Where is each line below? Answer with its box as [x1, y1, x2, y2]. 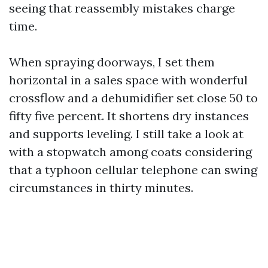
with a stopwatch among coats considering [9, 144, 252, 159]
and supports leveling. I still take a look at [9, 126, 243, 141]
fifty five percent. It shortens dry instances [9, 108, 249, 123]
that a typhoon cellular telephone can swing [9, 162, 257, 177]
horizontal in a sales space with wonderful [9, 72, 248, 87]
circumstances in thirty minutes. [9, 180, 193, 195]
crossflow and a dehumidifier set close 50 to [9, 90, 258, 105]
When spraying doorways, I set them [9, 54, 215, 69]
